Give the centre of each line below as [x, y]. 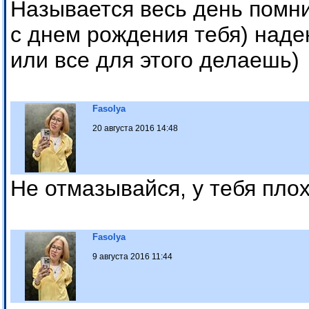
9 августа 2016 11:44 [132, 257]
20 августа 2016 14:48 [135, 129]
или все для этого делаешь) [155, 60]
